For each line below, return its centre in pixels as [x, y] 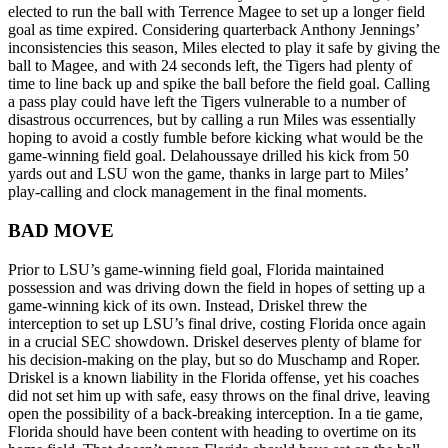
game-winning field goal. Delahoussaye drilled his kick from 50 [208, 156]
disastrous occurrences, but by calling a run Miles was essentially [212, 120]
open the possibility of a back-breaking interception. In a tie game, [215, 413]
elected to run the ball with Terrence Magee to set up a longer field [216, 12]
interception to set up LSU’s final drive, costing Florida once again [217, 323]
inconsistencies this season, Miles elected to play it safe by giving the [224, 48]
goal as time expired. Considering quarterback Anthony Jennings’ [213, 30]
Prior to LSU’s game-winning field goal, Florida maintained [196, 269]
